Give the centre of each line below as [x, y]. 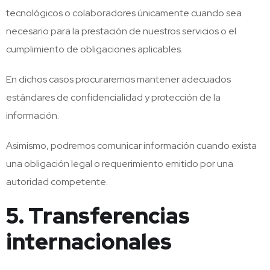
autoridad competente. [57, 182]
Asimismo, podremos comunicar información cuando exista [131, 146]
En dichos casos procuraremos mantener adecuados [118, 79]
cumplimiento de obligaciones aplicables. [94, 49]
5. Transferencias [98, 216]
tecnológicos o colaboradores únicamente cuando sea [124, 13]
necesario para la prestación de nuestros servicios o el [121, 31]
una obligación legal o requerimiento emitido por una [120, 164]
